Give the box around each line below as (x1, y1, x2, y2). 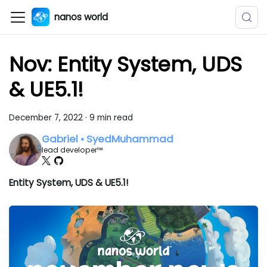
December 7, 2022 (9, 111, 83, 123)
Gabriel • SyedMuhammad (41, 132, 173, 147)
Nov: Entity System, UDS (9, 50, 243, 79)
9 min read (89, 111, 133, 123)
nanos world (54, 10, 108, 23)
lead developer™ (41, 145, 103, 156)
